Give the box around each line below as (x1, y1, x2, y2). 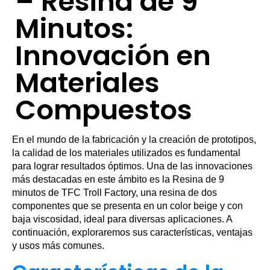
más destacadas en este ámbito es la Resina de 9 (12, 174, 224, 184)
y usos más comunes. (12, 240, 104, 251)
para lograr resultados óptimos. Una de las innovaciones (12, 161, 253, 171)
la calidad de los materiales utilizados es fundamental (12, 148, 240, 158)
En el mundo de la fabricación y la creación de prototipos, (12, 134, 256, 145)
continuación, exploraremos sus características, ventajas (12, 227, 253, 237)
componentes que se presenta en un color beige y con (12, 201, 243, 211)
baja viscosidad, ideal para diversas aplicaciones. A (12, 214, 232, 224)
